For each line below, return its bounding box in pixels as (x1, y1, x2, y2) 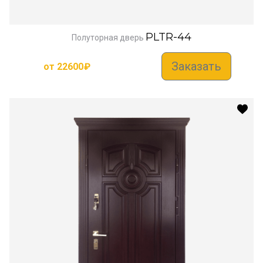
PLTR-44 (146, 31, 191, 44)
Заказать (171, 59, 221, 74)
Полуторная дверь (72, 33, 144, 43)
